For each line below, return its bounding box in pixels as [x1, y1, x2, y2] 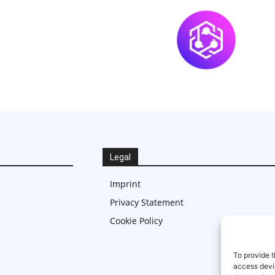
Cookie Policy [110, 215, 163, 227]
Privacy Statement [110, 196, 184, 209]
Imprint [110, 178, 141, 190]
